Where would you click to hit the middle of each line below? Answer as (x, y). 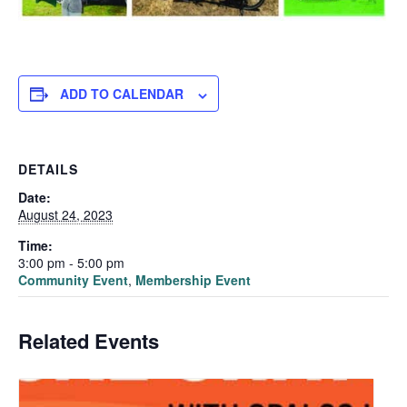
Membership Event (193, 280)
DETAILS (48, 169)
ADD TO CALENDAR (122, 94)
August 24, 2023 (65, 215)
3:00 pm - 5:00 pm (71, 263)
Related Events (89, 341)
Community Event (73, 280)
